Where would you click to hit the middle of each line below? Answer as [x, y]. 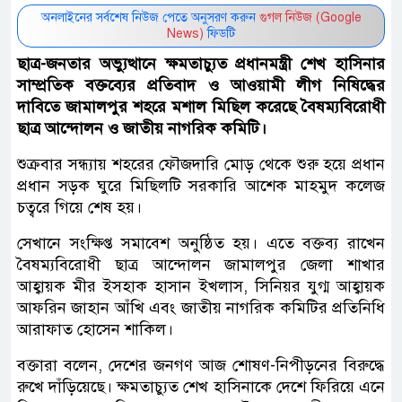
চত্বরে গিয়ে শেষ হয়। [79, 207]
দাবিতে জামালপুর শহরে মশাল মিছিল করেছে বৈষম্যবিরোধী [201, 106]
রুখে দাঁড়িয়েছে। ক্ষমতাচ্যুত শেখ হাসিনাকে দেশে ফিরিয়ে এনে [201, 386]
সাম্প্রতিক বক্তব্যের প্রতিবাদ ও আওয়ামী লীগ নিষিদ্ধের [201, 85]
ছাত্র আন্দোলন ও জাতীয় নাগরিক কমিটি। [142, 128]
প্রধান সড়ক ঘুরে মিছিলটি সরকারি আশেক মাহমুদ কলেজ [201, 185]
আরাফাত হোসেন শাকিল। [95, 329]
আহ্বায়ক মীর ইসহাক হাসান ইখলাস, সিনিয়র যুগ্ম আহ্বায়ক [201, 286]
